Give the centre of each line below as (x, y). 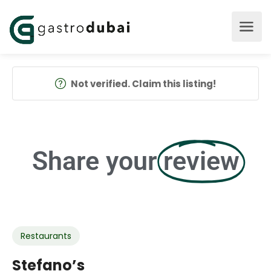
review (201, 161)
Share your (94, 161)
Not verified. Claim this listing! (143, 84)
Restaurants (46, 236)
